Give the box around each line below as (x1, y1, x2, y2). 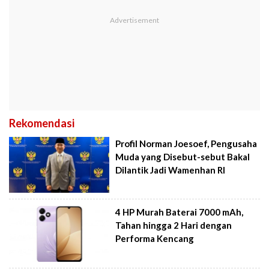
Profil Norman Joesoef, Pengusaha (115, 138, 258, 149)
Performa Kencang (115, 233, 195, 244)
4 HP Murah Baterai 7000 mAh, (115, 207, 244, 218)
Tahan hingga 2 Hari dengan (115, 220, 232, 231)
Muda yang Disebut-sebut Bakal (115, 151, 250, 162)
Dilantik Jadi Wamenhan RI (115, 164, 226, 175)
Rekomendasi (9, 116, 74, 130)
